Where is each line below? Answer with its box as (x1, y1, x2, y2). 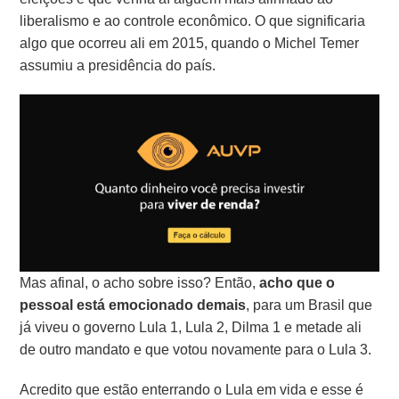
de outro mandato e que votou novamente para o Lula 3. (20, 338, 372, 360)
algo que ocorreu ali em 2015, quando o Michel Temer (20, 33, 360, 54)
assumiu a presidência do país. (20, 55, 216, 77)
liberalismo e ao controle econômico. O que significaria (20, 11, 366, 32)
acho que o (256, 272, 336, 293)
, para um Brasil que (246, 294, 373, 315)
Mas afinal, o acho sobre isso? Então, (20, 272, 256, 293)
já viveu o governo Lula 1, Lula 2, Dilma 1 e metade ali (20, 316, 362, 338)
